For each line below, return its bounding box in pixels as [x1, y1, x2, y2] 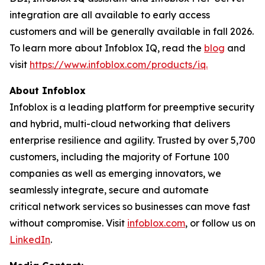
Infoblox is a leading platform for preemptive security [9, 101, 254, 113]
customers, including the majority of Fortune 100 [9, 151, 230, 163]
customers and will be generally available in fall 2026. [9, 25, 254, 37]
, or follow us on [185, 217, 256, 229]
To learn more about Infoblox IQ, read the [9, 42, 204, 54]
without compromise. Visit [9, 217, 127, 229]
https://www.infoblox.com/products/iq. [30, 59, 208, 70]
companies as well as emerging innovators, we [9, 167, 221, 179]
